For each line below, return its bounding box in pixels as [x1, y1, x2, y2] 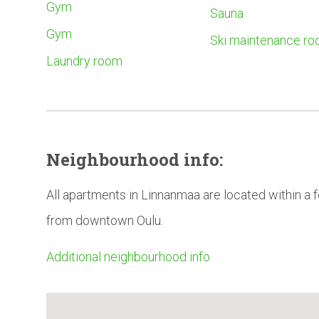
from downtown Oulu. [46, 212, 163, 228]
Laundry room [46, 53, 122, 68]
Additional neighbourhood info [46, 249, 210, 264]
